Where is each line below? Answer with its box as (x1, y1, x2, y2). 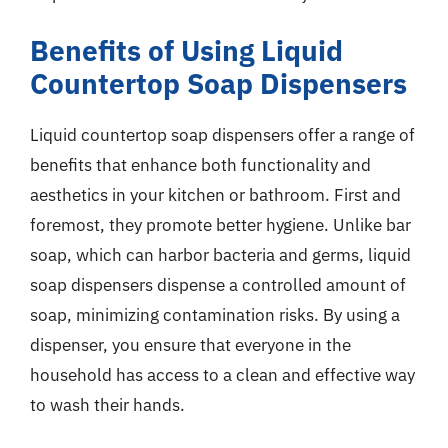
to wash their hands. (30, 394, 185, 416)
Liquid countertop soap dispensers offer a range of (30, 124, 415, 146)
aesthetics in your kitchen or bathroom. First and (30, 184, 401, 206)
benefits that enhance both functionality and (30, 154, 371, 176)
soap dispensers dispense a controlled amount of (30, 274, 406, 296)
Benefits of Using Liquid (30, 32, 343, 69)
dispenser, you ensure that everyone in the (30, 334, 351, 356)
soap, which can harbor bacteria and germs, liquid (30, 244, 411, 266)
